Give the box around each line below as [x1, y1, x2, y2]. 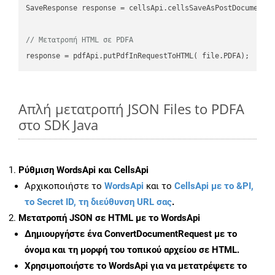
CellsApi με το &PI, [174, 180, 254, 192]
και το [144, 180, 174, 192]
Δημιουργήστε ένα [25, 228, 104, 240]
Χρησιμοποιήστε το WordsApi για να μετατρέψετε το [25, 260, 247, 272]
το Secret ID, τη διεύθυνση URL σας [25, 196, 172, 208]
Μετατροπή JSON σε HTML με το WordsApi [18, 212, 200, 224]
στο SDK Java [18, 115, 98, 134]
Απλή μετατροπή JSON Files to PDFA [18, 99, 244, 118]
